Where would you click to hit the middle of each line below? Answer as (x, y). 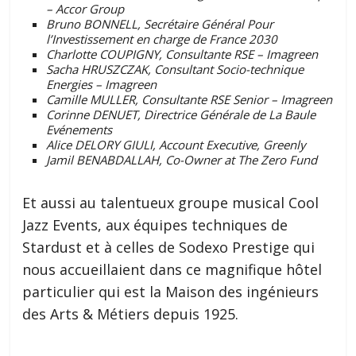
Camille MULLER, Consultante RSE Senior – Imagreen (190, 100)
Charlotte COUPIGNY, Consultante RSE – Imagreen (182, 54)
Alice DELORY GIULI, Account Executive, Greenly (176, 145)
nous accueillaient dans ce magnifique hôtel (172, 270)
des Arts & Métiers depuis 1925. (131, 314)
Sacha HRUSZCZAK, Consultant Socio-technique (175, 70)
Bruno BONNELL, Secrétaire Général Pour (160, 24)
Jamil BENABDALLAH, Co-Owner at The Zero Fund (182, 160)
